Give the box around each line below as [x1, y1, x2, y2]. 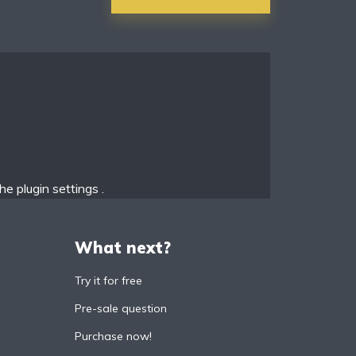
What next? [75, 238, 171, 258]
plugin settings [17, 180, 102, 197]
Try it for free [75, 273, 142, 288]
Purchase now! [75, 329, 152, 344]
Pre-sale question [75, 301, 167, 316]
